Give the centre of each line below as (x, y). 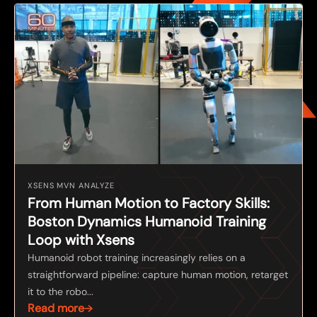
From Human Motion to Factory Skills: (149, 203)
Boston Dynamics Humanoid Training (147, 222)
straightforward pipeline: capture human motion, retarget (158, 275)
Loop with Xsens (81, 240)
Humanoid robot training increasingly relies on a (137, 258)
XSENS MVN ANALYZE (71, 186)
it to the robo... (60, 292)
